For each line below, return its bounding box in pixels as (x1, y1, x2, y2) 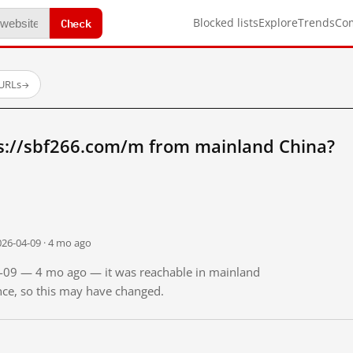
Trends (298, 15, 335, 30)
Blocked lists (193, 15, 258, 30)
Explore (258, 15, 298, 30)
